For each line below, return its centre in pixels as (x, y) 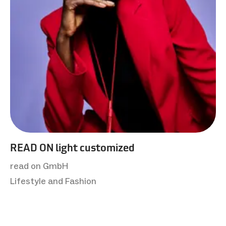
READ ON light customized (72, 148)
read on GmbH (39, 166)
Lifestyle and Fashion (53, 181)
